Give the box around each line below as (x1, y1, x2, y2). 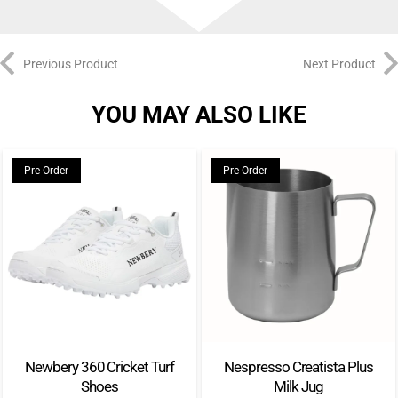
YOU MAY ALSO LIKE (92, 100, 306, 128)
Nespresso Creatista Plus (223, 357, 374, 376)
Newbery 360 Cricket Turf (24, 357, 175, 376)
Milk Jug (274, 377, 323, 395)
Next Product (302, 57, 376, 72)
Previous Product (22, 57, 118, 72)
